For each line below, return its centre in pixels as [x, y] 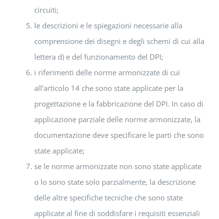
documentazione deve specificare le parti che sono [119, 135]
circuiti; [46, 10]
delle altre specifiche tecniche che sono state [109, 198]
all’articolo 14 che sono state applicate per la [109, 88]
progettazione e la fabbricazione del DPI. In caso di [119, 104]
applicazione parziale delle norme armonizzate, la [117, 120]
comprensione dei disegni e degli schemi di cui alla [119, 41]
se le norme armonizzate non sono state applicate [118, 166]
